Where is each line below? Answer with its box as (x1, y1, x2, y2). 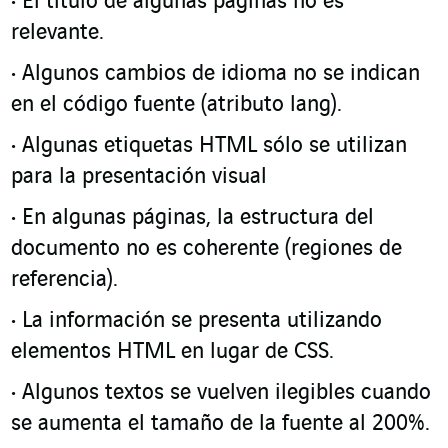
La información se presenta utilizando (22, 309, 382, 333)
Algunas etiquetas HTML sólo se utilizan (22, 134, 407, 158)
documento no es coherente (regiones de (11, 237, 402, 261)
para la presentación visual (11, 165, 267, 189)
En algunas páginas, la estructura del (22, 206, 374, 230)
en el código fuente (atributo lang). (11, 93, 342, 117)
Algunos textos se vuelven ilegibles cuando (22, 381, 431, 405)
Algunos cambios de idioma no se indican (22, 62, 420, 86)
